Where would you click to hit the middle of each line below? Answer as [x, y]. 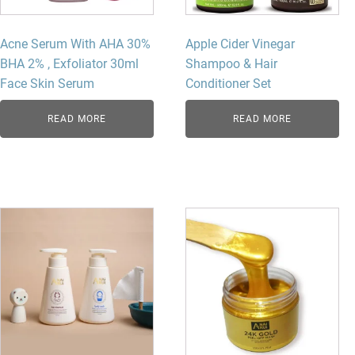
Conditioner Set [229, 84]
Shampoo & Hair [232, 64]
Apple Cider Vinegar [240, 44]
